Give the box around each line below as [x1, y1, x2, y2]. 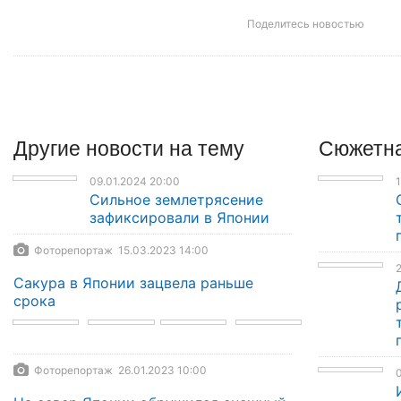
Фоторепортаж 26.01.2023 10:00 [29, 363, 207, 377]
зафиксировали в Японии [90, 208, 270, 226]
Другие [13, 132, 86, 163]
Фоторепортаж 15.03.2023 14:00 [29, 243, 209, 257]
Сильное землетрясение [90, 190, 264, 209]
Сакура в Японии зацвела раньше [13, 273, 253, 292]
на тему [169, 132, 244, 163]
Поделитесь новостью [246, 16, 364, 30]
